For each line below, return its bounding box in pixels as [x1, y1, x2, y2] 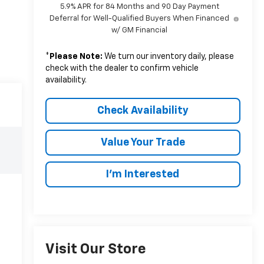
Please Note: [49, 52, 103, 61]
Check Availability [97, 105, 189, 116]
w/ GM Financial [111, 26, 168, 34]
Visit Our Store [45, 242, 146, 257]
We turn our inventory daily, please [102, 52, 234, 61]
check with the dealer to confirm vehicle [45, 64, 199, 72]
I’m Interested [106, 169, 180, 180]
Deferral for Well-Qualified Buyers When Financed [49, 14, 230, 22]
